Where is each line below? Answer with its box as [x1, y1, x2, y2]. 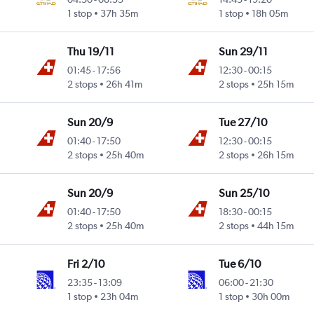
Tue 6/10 [218, 257, 261, 271]
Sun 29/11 [218, 45, 268, 59]
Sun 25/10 [218, 186, 269, 200]
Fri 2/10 [67, 257, 105, 271]
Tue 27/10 [218, 116, 267, 130]
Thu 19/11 [67, 45, 115, 59]
